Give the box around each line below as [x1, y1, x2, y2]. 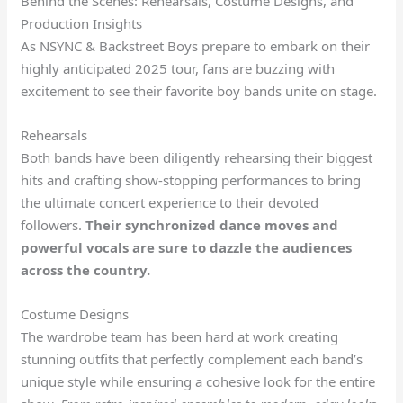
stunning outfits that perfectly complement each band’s [21, 349, 363, 368]
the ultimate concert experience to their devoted [21, 193, 319, 211]
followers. [21, 215, 86, 234]
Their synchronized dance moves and [85, 215, 339, 234]
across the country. [21, 260, 151, 279]
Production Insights [21, 13, 143, 32]
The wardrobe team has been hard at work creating [21, 327, 339, 345]
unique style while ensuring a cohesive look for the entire [21, 372, 376, 390]
